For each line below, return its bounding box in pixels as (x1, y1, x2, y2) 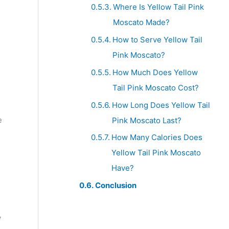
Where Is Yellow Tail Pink (112, 2, 204, 12)
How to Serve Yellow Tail (112, 35, 202, 45)
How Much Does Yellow (112, 67, 198, 77)
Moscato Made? (112, 17, 170, 28)
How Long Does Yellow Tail (111, 100, 210, 110)
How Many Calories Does (111, 132, 202, 143)
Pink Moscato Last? (111, 115, 181, 125)
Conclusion (95, 180, 136, 191)
